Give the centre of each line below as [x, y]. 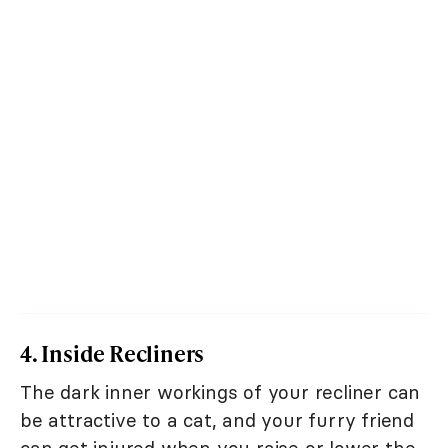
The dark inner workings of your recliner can [220, 392]
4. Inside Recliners [112, 354]
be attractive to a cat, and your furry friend [217, 420]
